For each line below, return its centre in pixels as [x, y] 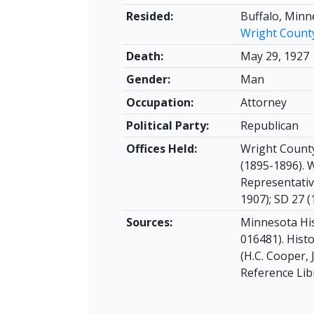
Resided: [149, 16]
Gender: [148, 79]
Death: [144, 56]
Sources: [149, 222]
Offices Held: [161, 149]
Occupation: [159, 102]
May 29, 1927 [274, 56]
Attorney [263, 102]
